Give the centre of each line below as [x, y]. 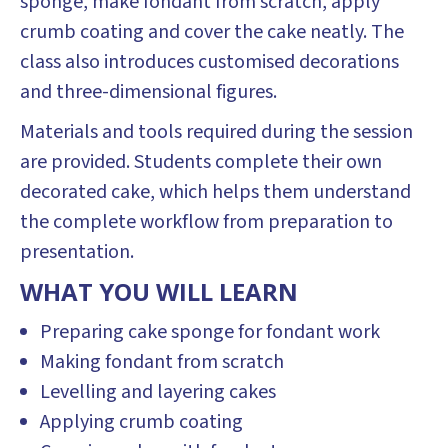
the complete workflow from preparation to [206, 222]
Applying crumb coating [141, 422]
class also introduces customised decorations [209, 62]
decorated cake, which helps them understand [215, 192]
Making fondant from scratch [162, 362]
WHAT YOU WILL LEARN [159, 291]
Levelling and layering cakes [158, 392]
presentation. [77, 252]
